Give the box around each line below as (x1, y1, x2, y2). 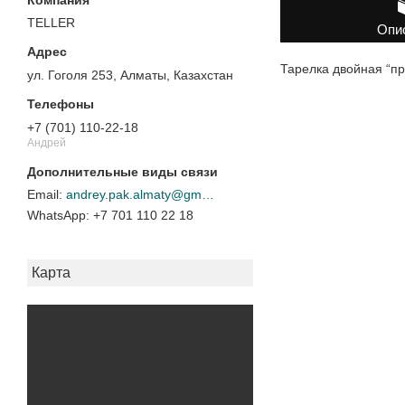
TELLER (27, 15, 75, 31)
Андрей (27, 136, 66, 149)
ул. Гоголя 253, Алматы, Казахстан (27, 68, 233, 83)
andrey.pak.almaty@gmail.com (202, 187, 214, 202)
